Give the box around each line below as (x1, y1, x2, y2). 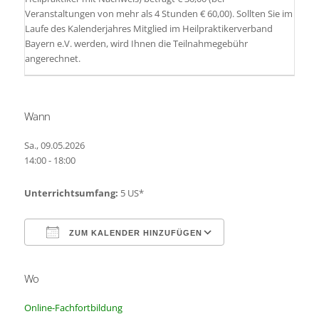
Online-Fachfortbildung (23, 301, 122, 314)
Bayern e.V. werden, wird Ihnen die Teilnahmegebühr (24, 37, 248, 50)
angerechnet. (24, 52, 80, 65)
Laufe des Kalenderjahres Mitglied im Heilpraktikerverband (24, 22, 273, 35)
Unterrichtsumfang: (23, 187, 118, 199)
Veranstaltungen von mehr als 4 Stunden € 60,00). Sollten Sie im (24, 7, 293, 20)
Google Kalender (236, 277, 307, 290)
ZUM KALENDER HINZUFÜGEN (66, 229, 202, 237)
